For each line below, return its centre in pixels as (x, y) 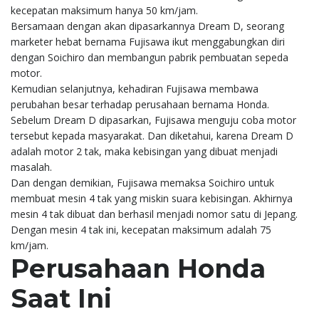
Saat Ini (61, 299)
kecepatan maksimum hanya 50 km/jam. (104, 11)
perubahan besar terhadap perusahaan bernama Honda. (140, 105)
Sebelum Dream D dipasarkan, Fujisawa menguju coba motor (153, 120)
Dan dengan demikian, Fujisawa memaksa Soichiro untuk (142, 183)
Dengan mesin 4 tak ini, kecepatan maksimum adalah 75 (141, 230)
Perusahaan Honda (138, 269)
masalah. (31, 167)
